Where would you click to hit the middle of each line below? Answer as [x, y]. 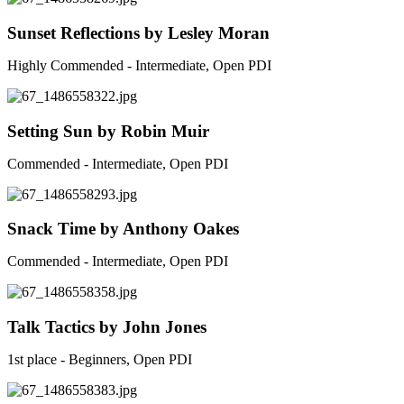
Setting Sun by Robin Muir [108, 131]
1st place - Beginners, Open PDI [100, 360]
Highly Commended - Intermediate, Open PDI [139, 65]
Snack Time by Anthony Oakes [123, 229]
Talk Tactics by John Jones [107, 327]
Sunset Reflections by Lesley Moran [138, 32]
